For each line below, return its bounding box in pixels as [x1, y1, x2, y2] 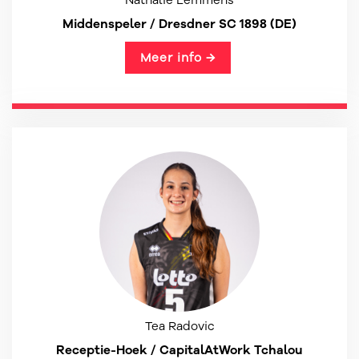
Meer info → [139, 50, 216, 66]
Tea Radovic [144, 318, 215, 334]
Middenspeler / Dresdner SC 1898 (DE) [63, 15, 296, 32]
